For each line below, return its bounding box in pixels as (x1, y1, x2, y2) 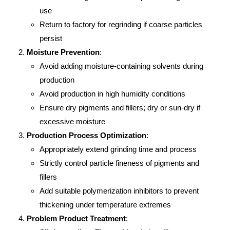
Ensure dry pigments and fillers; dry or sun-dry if (40, 103, 201, 112)
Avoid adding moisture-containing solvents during (40, 62, 204, 70)
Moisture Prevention (27, 48, 100, 56)
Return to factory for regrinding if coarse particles (40, 20, 203, 29)
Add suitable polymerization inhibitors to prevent (40, 186, 199, 195)
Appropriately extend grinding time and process (40, 145, 197, 154)
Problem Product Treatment (27, 214, 126, 223)
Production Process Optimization (27, 131, 147, 140)
